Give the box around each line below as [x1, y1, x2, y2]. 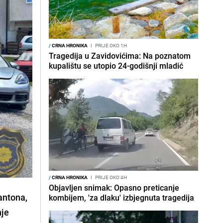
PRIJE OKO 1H [94, 42, 127, 49]
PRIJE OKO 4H [94, 174, 127, 181]
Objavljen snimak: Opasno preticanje [49, 182, 179, 193]
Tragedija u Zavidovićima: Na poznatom [49, 50, 191, 61]
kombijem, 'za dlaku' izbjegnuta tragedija [49, 192, 194, 203]
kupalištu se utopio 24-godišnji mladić [49, 60, 183, 71]
